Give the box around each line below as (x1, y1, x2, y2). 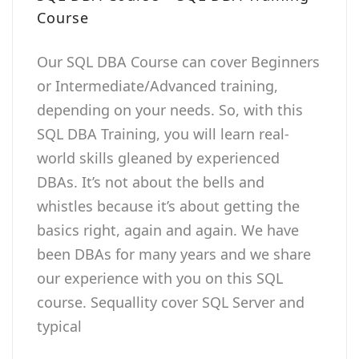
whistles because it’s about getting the (37, 196, 300, 216)
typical (37, 316, 82, 336)
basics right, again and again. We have (37, 220, 299, 240)
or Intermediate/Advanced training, (37, 75, 278, 95)
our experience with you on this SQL (37, 268, 283, 288)
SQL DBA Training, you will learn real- (37, 123, 289, 143)
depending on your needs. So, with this (37, 99, 303, 119)
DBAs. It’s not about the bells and (37, 171, 264, 192)
